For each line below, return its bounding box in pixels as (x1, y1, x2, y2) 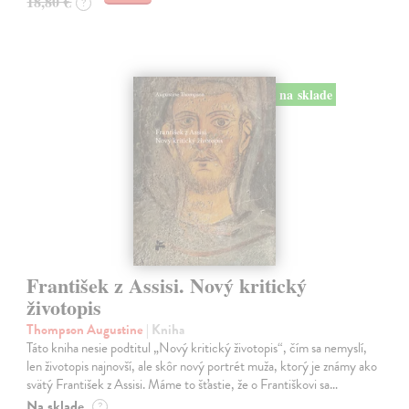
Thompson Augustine (26, 320, 147, 340)
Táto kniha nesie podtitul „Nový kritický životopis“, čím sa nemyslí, (26, 338, 368, 358)
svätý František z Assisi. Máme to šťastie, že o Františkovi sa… (26, 374, 339, 394)
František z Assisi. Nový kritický (26, 270, 308, 300)
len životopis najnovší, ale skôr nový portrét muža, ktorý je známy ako (26, 356, 378, 376)
